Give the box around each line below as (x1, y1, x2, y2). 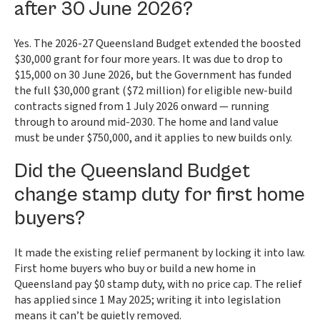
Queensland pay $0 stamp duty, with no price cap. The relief (14, 276, 302, 292)
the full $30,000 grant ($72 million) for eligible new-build (14, 83, 292, 99)
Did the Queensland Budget (14, 160, 250, 183)
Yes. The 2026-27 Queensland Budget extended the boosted (14, 36, 301, 51)
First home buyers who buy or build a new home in (14, 261, 256, 276)
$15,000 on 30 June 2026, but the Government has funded (14, 67, 291, 83)
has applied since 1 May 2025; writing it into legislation (14, 292, 281, 308)
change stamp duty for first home (14, 184, 305, 206)
